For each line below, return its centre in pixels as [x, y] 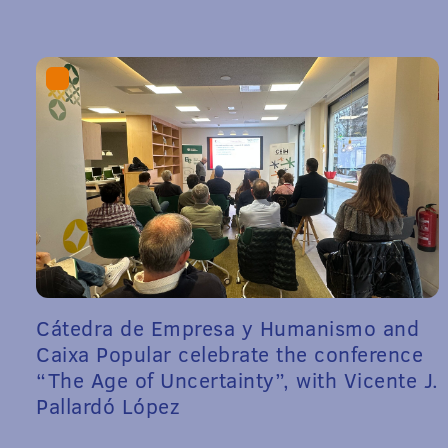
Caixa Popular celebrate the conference [229, 354]
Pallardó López [108, 406]
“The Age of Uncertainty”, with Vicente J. [237, 380]
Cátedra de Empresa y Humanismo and [227, 328]
